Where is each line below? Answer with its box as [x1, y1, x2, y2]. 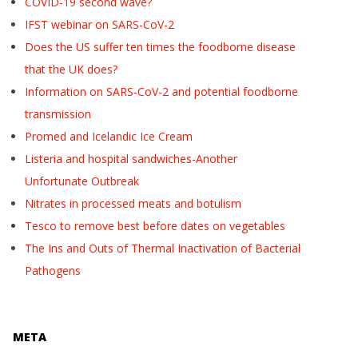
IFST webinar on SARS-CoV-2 [25, 17, 174, 32]
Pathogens [25, 263, 81, 278]
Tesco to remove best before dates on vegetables [25, 218, 285, 233]
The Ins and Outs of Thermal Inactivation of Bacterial [25, 241, 300, 256]
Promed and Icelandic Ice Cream [25, 129, 193, 144]
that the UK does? [25, 62, 117, 77]
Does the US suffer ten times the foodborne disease [25, 39, 296, 54]
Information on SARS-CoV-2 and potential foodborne [25, 84, 298, 99]
